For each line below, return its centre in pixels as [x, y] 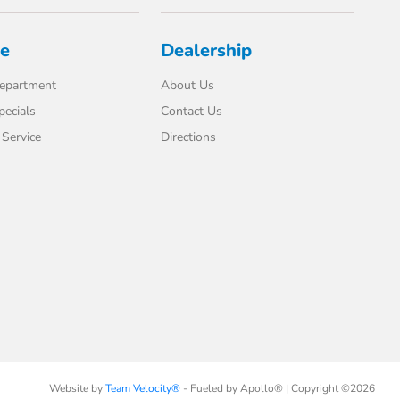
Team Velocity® [142, 388]
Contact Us [192, 111]
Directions [189, 137]
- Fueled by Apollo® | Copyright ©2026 [277, 388]
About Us [188, 85]
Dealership [207, 50]
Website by [77, 388]
